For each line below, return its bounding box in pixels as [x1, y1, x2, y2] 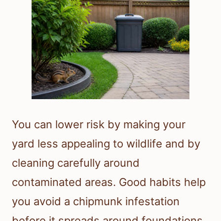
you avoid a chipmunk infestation [12, 194, 180, 208]
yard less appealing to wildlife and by [12, 137, 200, 150]
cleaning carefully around [12, 156, 140, 169]
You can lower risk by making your [12, 117, 185, 131]
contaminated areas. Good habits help [12, 175, 206, 188]
